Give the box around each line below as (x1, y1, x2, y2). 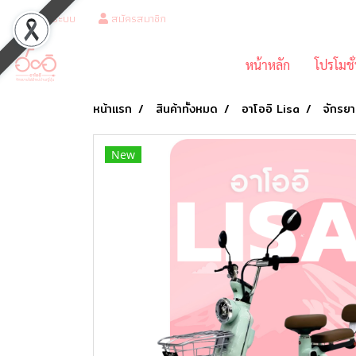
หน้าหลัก (245, 56, 290, 74)
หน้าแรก (93, 100, 132, 118)
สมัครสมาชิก (108, 10, 167, 28)
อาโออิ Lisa (242, 100, 300, 118)
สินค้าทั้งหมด (156, 100, 218, 118)
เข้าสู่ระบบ (29, 10, 75, 28)
